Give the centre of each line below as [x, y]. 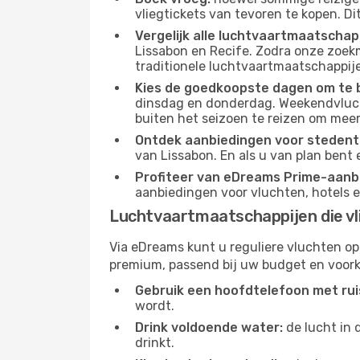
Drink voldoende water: [209, 327]
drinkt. [155, 343]
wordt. [155, 306]
